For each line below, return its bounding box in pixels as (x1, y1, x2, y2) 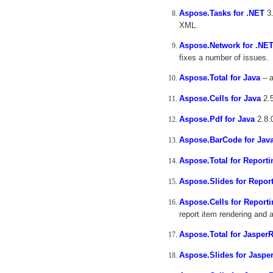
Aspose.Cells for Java (179, 94, 261, 103)
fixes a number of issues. (179, 53, 269, 62)
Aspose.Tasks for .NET (179, 9, 264, 18)
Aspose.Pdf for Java (179, 115, 255, 124)
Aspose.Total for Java (179, 73, 260, 82)
